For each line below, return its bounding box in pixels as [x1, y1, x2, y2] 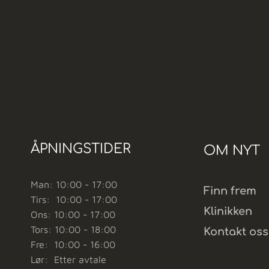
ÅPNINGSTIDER [31, 141, 131, 156]
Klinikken [204, 205, 252, 217]
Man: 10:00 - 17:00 [31, 178, 117, 190]
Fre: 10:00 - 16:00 [31, 238, 115, 250]
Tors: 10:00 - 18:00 [31, 223, 116, 235]
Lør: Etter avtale [31, 253, 106, 265]
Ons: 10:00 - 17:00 [31, 208, 115, 220]
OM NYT [204, 143, 260, 158]
